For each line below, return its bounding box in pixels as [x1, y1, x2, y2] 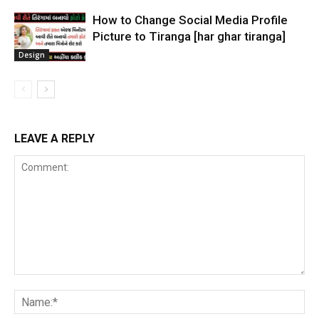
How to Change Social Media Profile [93, 13, 288, 27]
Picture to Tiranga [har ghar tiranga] [93, 29, 286, 43]
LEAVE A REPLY [14, 132, 95, 145]
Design [19, 49, 45, 60]
